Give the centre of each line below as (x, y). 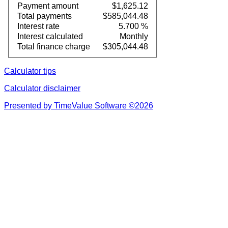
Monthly (134, 36)
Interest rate (38, 26)
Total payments (45, 16)
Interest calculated (50, 36)
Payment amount (48, 6)
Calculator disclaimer (42, 88)
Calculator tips (30, 71)
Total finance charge (54, 46)
